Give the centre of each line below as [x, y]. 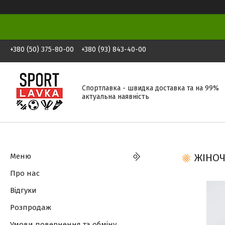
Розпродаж [31, 207]
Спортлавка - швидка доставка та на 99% [150, 88]
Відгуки [23, 190]
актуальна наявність [116, 96]
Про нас [25, 173]
